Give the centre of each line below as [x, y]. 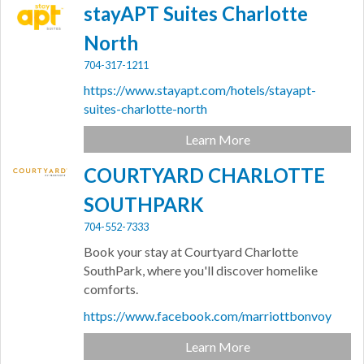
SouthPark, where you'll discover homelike [201, 271]
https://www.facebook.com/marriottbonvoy [208, 316]
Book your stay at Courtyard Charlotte [191, 252]
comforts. [111, 289]
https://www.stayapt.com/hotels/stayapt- [200, 90]
